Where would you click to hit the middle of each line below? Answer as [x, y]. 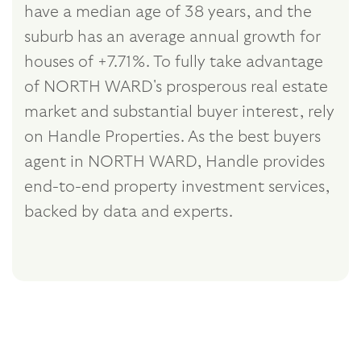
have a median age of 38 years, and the [168, 12]
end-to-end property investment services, [177, 187]
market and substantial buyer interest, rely [179, 112]
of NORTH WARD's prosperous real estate [176, 87]
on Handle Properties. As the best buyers [172, 137]
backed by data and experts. [129, 212]
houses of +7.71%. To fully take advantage [174, 62]
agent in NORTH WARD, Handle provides [174, 162]
